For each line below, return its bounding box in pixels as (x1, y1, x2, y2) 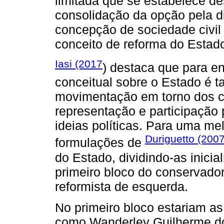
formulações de (55, 135, 145, 150)
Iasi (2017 (55, 58, 102, 70)
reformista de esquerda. (55, 179, 188, 193)
